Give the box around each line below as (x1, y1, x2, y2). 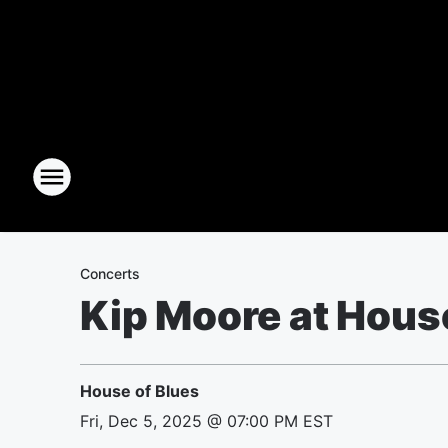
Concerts (80, 265, 140, 282)
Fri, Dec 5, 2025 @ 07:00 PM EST (80, 411, 333, 431)
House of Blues (80, 381, 199, 401)
